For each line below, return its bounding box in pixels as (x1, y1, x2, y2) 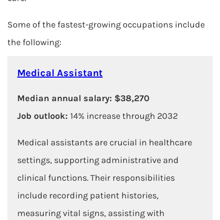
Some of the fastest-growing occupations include (7, 19, 205, 30)
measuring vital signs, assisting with (17, 208, 165, 219)
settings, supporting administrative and (17, 155, 179, 165)
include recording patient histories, (17, 190, 159, 201)
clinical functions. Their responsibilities (17, 172, 175, 183)
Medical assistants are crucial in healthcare (17, 137, 192, 148)
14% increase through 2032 (70, 110, 178, 121)
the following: (7, 37, 61, 48)
